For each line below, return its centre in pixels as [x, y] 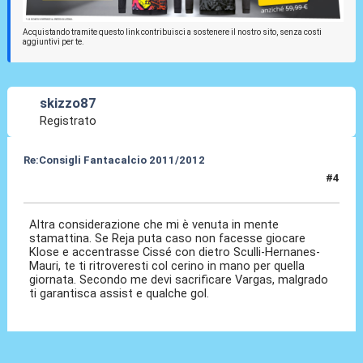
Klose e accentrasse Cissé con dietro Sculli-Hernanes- [175, 252]
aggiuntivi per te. [53, 41]
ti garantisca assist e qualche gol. [120, 293]
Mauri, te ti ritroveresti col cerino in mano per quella [167, 265]
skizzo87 [68, 103]
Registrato [68, 121]
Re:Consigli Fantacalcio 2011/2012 [114, 160]
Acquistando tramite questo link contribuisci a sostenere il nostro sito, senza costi [172, 32]
